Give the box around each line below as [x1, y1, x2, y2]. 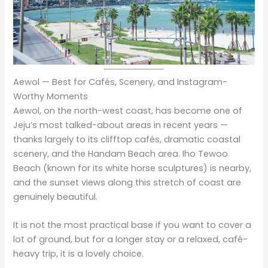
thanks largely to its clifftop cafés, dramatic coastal [13, 133, 241, 145]
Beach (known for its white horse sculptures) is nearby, [13, 162, 252, 174]
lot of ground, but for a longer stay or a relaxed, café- [13, 233, 248, 245]
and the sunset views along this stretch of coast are [13, 176, 242, 188]
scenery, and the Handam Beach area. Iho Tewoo [13, 147, 229, 160]
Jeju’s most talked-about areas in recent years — [13, 118, 229, 131]
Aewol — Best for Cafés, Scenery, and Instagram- [13, 75, 228, 88]
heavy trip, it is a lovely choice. [13, 248, 144, 260]
